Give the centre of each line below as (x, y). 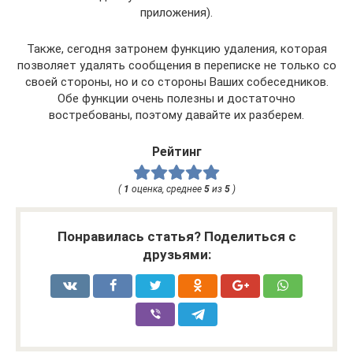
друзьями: (176, 254)
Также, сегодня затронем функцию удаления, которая (176, 48)
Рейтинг (176, 151)
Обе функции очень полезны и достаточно (176, 98)
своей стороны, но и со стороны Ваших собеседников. (176, 82)
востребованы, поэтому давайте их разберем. (176, 115)
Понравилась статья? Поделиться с (176, 236)
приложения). (176, 12)
